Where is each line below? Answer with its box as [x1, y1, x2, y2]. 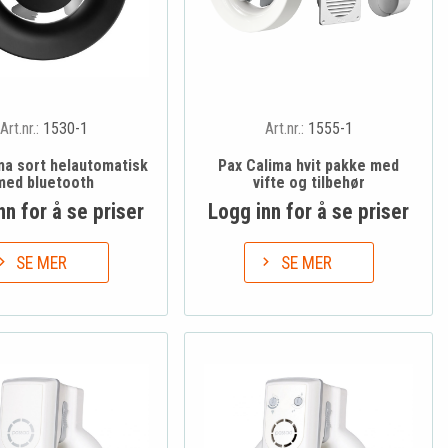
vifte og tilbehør [252, 173, 365, 193]
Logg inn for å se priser [208, 199, 410, 225]
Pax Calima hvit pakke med [218, 156, 400, 176]
